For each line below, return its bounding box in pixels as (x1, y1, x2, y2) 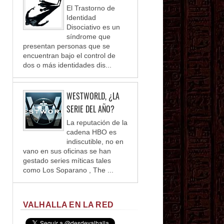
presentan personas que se (23, 42, 110, 50)
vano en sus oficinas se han (23, 146, 111, 155)
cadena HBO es (66, 127, 116, 136)
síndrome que (66, 32, 110, 41)
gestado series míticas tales (23, 156, 111, 164)
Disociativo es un (66, 23, 120, 31)
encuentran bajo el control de (23, 51, 115, 60)
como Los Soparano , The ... (23, 165, 113, 174)
